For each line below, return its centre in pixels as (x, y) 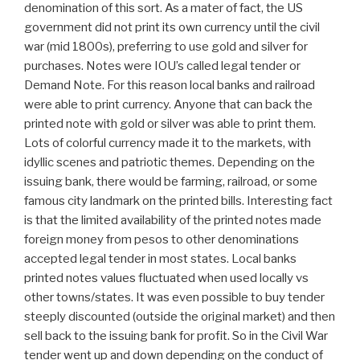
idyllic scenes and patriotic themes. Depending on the (170, 162)
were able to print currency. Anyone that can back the (168, 104)
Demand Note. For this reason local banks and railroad (170, 85)
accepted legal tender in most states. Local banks (160, 258)
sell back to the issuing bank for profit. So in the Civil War (176, 335)
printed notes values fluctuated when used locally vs (166, 278)
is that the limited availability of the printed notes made (173, 220)
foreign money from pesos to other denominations (162, 239)
